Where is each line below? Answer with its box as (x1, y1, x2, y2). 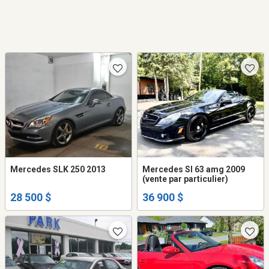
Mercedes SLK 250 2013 (10, 165, 106, 175)
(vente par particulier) (142, 174, 228, 184)
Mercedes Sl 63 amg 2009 (142, 165, 245, 175)
